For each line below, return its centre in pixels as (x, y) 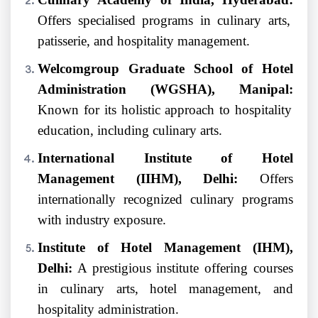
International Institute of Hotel (165, 158)
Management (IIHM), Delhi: (138, 179)
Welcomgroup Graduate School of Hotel (165, 69)
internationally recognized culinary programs (165, 199)
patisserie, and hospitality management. (144, 41)
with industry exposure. (102, 220)
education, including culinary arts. (130, 131)
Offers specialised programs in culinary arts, (164, 21)
